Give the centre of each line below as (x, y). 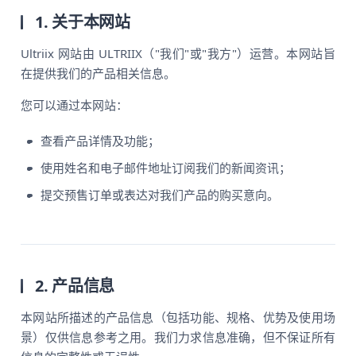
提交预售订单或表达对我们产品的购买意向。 (160, 195)
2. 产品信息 (75, 286)
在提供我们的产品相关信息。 (99, 73)
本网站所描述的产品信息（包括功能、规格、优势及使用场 (178, 317)
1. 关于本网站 (83, 22)
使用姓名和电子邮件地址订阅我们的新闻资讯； (166, 168)
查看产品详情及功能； (101, 141)
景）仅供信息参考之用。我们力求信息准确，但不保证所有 (178, 337)
